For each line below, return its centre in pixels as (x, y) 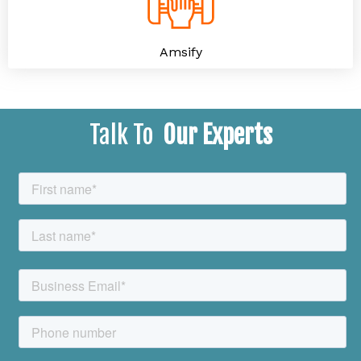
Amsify (180, 52)
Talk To (126, 135)
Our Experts (217, 135)
